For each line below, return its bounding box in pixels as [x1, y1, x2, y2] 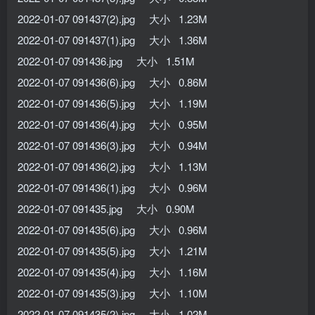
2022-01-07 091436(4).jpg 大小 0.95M [18, 116, 207, 131]
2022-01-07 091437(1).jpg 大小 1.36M [18, 32, 207, 47]
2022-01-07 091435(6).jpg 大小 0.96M [18, 221, 207, 237]
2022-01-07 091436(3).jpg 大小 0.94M [18, 137, 207, 153]
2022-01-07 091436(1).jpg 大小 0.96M [18, 179, 207, 195]
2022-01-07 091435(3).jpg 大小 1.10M [18, 285, 207, 300]
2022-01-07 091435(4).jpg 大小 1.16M [18, 264, 207, 279]
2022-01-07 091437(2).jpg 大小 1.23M [18, 11, 207, 26]
